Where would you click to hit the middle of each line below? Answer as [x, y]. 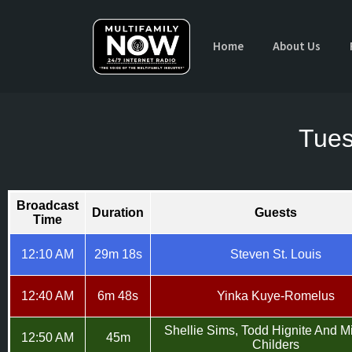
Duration [118, 213]
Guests [275, 213]
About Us [297, 46]
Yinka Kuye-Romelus [275, 296]
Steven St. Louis [275, 254]
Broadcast [48, 205]
